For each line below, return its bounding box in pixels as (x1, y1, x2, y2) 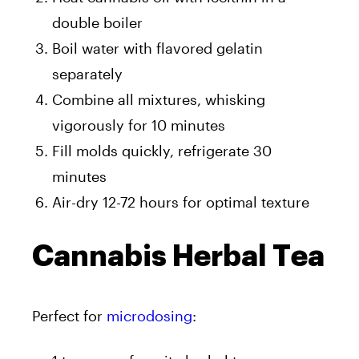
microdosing (107, 306, 192, 325)
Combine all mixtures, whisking (52, 90, 265, 108)
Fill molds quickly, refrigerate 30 (52, 141, 272, 159)
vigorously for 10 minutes (52, 115, 225, 134)
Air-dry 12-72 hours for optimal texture (52, 192, 309, 211)
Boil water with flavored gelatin (52, 38, 263, 57)
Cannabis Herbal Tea (32, 241, 325, 271)
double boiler (52, 13, 143, 31)
